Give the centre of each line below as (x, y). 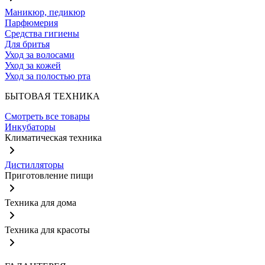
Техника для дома (41, 203)
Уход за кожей (33, 65)
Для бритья (27, 44)
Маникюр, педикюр (45, 12)
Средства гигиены (42, 33)
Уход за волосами (40, 55)
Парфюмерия (31, 23)
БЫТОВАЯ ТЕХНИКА (52, 96)
